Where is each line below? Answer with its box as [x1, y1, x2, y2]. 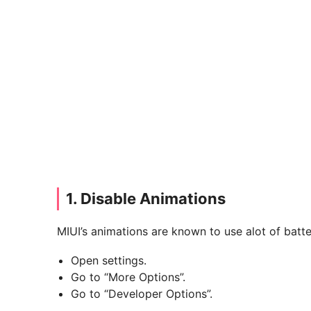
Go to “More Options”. [71, 270, 185, 285]
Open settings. [71, 253, 146, 268]
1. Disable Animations [66, 190, 226, 208]
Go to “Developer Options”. [71, 287, 212, 301]
